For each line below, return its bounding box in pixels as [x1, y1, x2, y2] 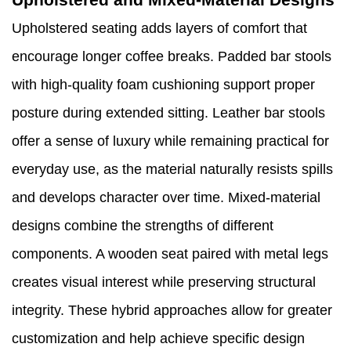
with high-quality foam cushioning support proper [12, 77, 315, 93]
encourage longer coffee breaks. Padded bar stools [12, 49, 331, 65]
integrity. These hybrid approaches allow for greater [12, 302, 332, 319]
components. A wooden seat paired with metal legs [12, 246, 328, 262]
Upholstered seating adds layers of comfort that [12, 20, 307, 37]
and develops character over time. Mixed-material [12, 190, 320, 206]
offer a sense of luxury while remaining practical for [12, 133, 329, 150]
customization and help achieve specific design [12, 331, 305, 347]
